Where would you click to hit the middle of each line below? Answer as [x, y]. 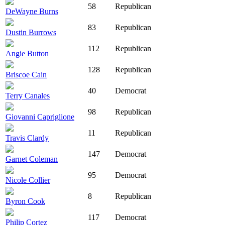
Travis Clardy [27, 138]
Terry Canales [28, 96]
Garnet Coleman [32, 159]
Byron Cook [25, 201]
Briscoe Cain [26, 75]
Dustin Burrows [31, 33]
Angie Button [27, 54]
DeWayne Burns [32, 12]
